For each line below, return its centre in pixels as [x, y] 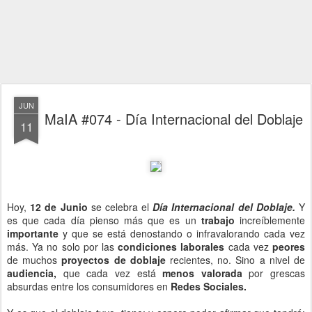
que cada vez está [113, 273]
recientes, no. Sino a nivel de [235, 260]
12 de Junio [59, 207]
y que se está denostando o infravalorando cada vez [184, 233]
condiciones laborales [173, 247]
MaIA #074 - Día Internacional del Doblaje [173, 119]
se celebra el [120, 207]
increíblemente [273, 220]
